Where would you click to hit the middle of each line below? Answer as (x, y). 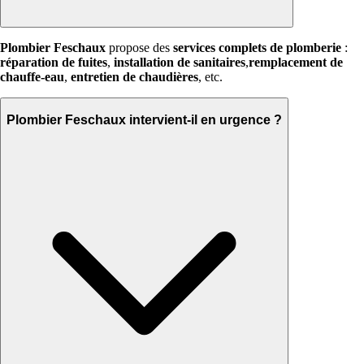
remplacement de (296, 63)
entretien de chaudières (134, 77)
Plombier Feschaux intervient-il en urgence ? (144, 119)
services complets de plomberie (257, 48)
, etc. (210, 77)
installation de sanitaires (180, 63)
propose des (139, 48)
